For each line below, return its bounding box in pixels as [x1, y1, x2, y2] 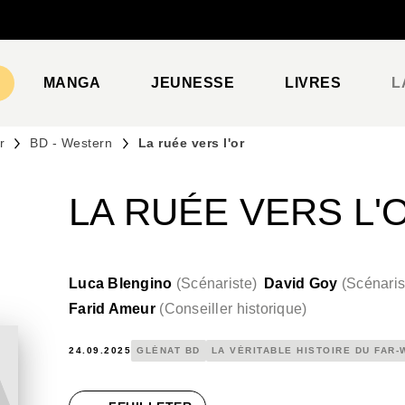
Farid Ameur [69, 301, 155, 316]
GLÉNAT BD [137, 345, 201, 355]
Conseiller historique [164, 301, 303, 316]
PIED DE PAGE [34, 24, 127, 38]
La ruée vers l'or [137, 136, 245, 150]
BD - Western [30, 136, 113, 150]
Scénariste [181, 276, 252, 291]
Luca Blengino [69, 276, 173, 291]
